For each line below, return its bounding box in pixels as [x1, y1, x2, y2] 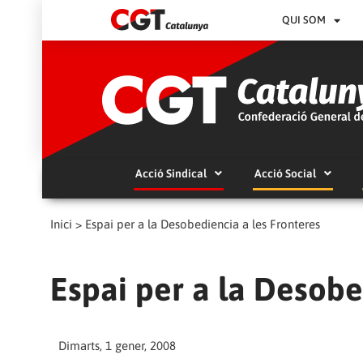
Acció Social [254, 166, 316, 180]
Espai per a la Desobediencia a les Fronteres [85, 216, 320, 231]
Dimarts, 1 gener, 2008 [58, 338, 176, 352]
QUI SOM [282, 14, 327, 26]
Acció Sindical [135, 166, 207, 180]
